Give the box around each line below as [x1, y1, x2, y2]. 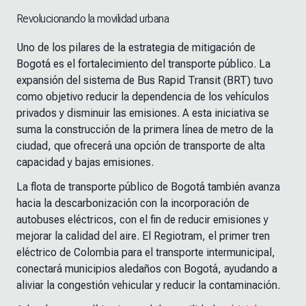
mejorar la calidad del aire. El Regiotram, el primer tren [16, 229, 270, 243]
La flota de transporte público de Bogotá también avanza [16, 180, 280, 194]
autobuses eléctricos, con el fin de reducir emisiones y [16, 213, 268, 227]
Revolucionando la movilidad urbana [16, 12, 169, 26]
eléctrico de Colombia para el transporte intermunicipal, [16, 246, 275, 260]
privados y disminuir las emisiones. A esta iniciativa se [16, 107, 269, 120]
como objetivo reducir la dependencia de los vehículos [16, 90, 269, 104]
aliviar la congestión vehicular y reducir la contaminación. [16, 279, 280, 292]
